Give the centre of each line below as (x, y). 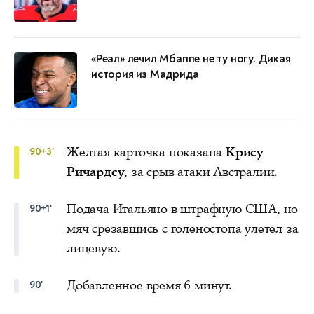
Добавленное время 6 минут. (149, 285)
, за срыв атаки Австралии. (201, 171)
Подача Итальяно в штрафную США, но (183, 209)
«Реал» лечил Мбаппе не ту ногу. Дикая (191, 59)
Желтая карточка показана (146, 152)
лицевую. (94, 248)
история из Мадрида (145, 74)
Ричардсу (96, 171)
